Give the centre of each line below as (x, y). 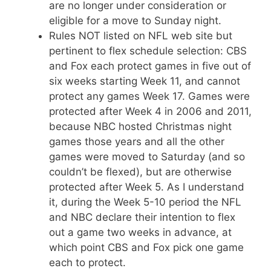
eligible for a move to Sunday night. (135, 21)
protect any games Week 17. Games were (149, 96)
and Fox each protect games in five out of (150, 66)
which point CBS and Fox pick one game (146, 247)
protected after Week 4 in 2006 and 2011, (150, 111)
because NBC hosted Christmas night (140, 126)
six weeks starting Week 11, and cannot (145, 81)
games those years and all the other (137, 142)
